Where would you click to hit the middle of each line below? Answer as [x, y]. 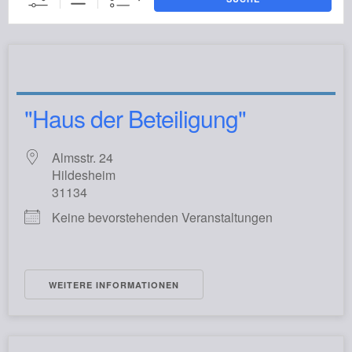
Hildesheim [84, 175]
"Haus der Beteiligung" [135, 118]
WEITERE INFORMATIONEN [114, 285]
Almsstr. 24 [82, 158]
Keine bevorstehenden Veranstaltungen [162, 217]
